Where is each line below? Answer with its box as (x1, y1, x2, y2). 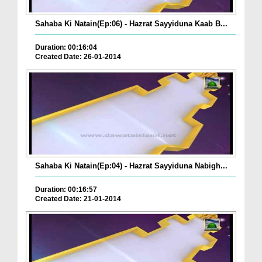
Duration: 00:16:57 (35, 185, 97, 194)
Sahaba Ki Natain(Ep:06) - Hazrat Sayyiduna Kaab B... (35, 19, 227, 29)
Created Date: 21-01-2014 (35, 194, 121, 203)
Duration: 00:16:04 (35, 43, 97, 52)
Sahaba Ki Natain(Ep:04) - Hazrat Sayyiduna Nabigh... (35, 161, 227, 170)
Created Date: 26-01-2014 (35, 53, 121, 61)
